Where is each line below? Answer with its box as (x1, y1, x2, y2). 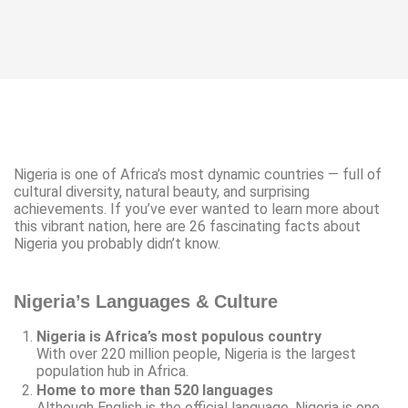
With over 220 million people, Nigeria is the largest (36, 345, 356, 362)
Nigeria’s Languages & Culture (14, 291, 278, 311)
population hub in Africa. (36, 362, 189, 380)
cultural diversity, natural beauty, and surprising (14, 183, 310, 200)
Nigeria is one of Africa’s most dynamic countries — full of (14, 166, 382, 183)
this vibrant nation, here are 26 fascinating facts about (14, 218, 361, 235)
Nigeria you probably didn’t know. (14, 235, 220, 252)
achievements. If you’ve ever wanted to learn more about (14, 200, 380, 218)
